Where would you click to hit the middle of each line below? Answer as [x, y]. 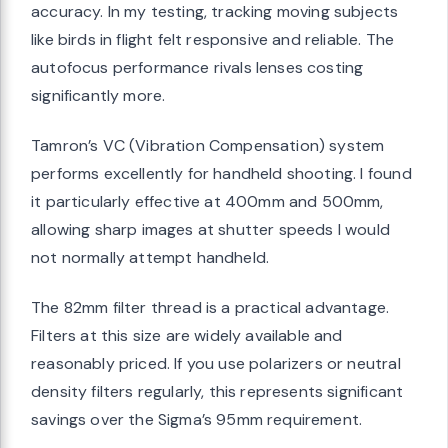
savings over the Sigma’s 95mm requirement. [197, 420]
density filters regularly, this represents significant [217, 392]
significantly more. [98, 96]
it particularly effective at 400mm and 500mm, [207, 202]
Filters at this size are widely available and [187, 336]
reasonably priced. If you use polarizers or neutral [216, 364]
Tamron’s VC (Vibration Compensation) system [208, 146]
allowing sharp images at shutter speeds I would [210, 230]
